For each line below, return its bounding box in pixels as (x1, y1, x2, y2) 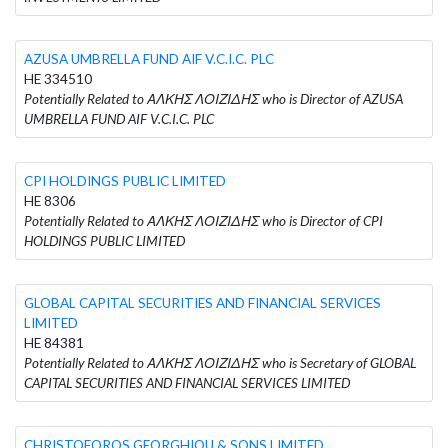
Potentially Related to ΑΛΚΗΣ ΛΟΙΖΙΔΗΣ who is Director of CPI (24, 212, 383, 229)
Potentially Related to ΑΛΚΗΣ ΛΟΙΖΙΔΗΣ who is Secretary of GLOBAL (24, 354, 416, 371)
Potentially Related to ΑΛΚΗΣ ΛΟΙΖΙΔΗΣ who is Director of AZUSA (24, 90, 403, 107)
